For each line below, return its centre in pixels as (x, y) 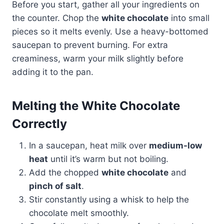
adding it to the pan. (53, 72)
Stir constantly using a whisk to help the (109, 199)
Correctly (39, 123)
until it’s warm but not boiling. (108, 159)
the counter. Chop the (57, 18)
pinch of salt (55, 186)
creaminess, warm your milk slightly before (98, 58)
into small (189, 18)
